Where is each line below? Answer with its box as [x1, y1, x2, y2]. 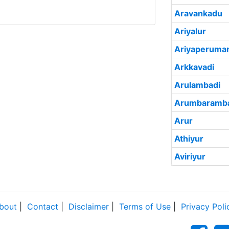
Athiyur [174, 133, 203, 144]
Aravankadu [174, 8, 222, 18]
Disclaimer [68, 201, 109, 212]
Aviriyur [174, 151, 205, 162]
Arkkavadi [174, 62, 214, 72]
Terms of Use [119, 201, 171, 212]
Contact [27, 201, 58, 212]
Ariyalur [174, 26, 206, 36]
